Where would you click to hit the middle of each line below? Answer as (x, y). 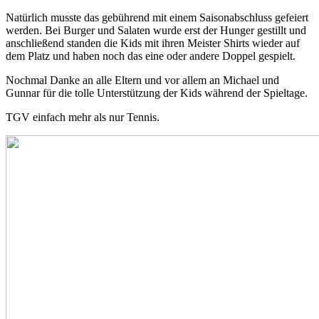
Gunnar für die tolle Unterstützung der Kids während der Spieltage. (157, 93)
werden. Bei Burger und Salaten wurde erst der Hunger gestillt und (156, 30)
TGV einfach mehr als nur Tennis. (83, 117)
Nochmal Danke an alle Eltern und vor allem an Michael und (142, 80)
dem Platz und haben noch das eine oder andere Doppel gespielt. (151, 56)
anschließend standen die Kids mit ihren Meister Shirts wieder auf (153, 43)
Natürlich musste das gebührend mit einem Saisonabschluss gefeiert (157, 17)
